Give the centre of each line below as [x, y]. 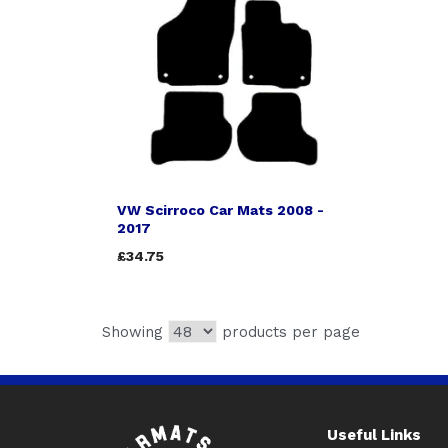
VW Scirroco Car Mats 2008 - [220, 210]
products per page [288, 332]
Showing [135, 332]
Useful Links [374, 435]
